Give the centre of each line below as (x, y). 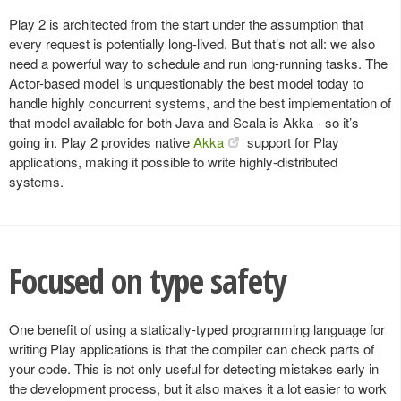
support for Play (291, 141)
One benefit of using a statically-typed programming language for (197, 328)
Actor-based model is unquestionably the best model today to (186, 82)
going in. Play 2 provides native (101, 141)
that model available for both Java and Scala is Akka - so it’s (184, 122)
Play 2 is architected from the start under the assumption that (186, 23)
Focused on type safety (148, 280)
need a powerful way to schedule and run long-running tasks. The (198, 63)
